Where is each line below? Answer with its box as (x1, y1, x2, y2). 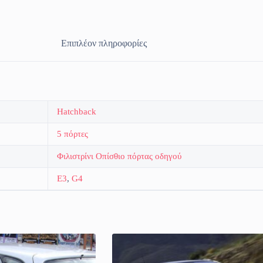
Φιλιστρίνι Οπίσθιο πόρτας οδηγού (57, 151, 181, 161)
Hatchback (57, 107, 96, 117)
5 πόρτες (57, 129, 88, 139)
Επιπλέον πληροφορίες (60, 38, 147, 49)
